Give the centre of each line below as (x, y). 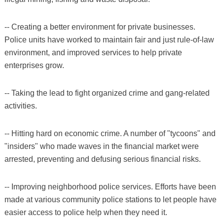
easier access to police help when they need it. (86, 212)
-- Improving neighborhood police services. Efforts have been (110, 186)
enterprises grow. (34, 65)
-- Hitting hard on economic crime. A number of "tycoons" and (110, 133)
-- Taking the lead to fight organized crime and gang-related (107, 93)
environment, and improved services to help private (93, 52)
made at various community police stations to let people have (110, 199)
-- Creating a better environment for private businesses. (100, 27)
